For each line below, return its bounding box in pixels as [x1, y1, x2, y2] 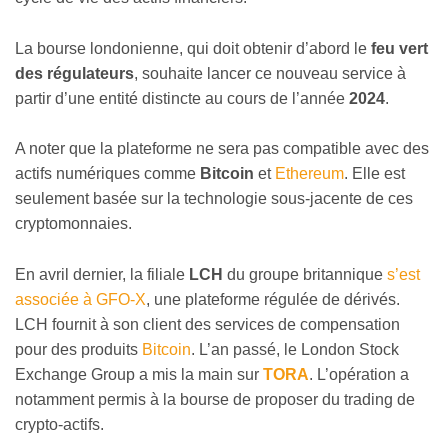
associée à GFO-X [15, 290, 146, 308]
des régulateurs [15, 64, 134, 82]
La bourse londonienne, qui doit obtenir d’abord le [15, 39, 371, 57]
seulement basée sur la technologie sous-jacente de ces [15, 190, 413, 208]
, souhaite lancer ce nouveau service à [134, 64, 406, 82]
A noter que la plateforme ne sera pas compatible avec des [15, 140, 429, 158]
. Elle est [344, 165, 405, 183]
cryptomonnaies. [15, 215, 132, 233]
